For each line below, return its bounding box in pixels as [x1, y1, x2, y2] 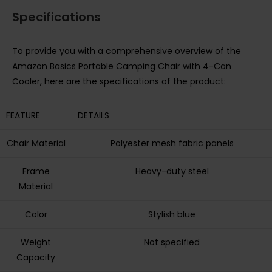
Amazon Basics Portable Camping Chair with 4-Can [12, 60, 231, 73]
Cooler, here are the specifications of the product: [12, 75, 226, 88]
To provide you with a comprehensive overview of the [12, 45, 241, 58]
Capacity [16, 251, 55, 264]
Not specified [144, 236, 200, 249]
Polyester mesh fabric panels [110, 137, 234, 150]
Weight [21, 236, 51, 249]
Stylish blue [148, 208, 195, 221]
